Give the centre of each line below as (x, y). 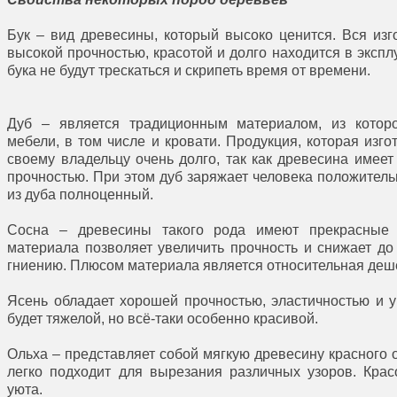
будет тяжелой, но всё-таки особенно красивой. (163, 319)
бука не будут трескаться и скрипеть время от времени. (189, 70)
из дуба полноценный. (81, 195)
